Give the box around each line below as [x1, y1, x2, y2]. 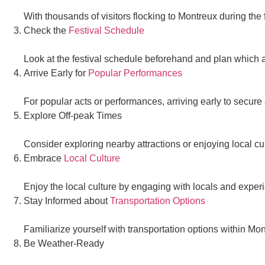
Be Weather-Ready [24, 238, 104, 248]
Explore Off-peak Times [24, 110, 122, 121]
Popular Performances [88, 67, 182, 78]
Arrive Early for [24, 67, 88, 78]
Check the [24, 25, 69, 35]
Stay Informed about [24, 195, 110, 206]
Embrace [24, 153, 64, 163]
